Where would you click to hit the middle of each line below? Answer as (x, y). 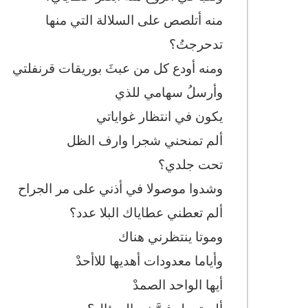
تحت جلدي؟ (190, 164)
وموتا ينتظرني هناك (169, 236)
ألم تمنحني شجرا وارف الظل (145, 140)
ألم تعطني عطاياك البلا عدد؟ (146, 212)
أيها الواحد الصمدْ (178, 284)
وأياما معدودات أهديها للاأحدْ (149, 260)
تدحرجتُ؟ (194, 44)
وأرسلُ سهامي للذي (169, 92)
